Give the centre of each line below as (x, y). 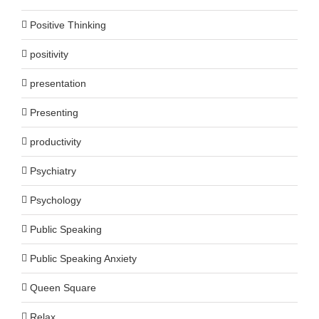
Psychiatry (53, 171)
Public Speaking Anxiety (83, 258)
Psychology (56, 200)
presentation (58, 83)
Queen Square (63, 287)
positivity (49, 54)
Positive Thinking (68, 25)
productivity (56, 141)
